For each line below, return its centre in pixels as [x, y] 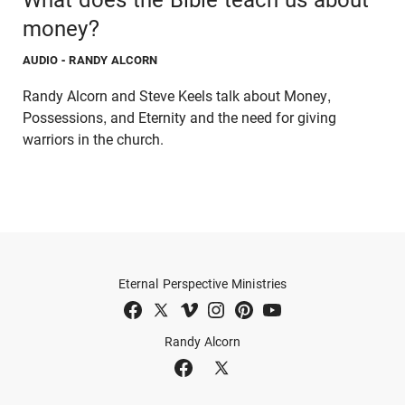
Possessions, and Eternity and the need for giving [179, 118]
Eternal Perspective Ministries [202, 283]
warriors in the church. [93, 139]
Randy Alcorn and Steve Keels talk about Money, [177, 96]
